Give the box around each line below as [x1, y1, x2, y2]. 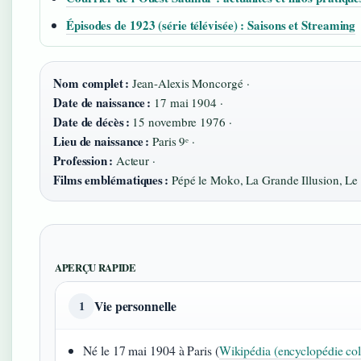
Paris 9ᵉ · [149, 132, 196, 149]
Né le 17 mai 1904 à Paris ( [83, 341, 219, 359]
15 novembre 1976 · [129, 113, 232, 130]
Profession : [53, 151, 113, 169]
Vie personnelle [94, 296, 176, 315]
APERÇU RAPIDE [55, 259, 136, 275]
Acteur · [112, 151, 156, 168]
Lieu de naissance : [53, 131, 150, 150]
